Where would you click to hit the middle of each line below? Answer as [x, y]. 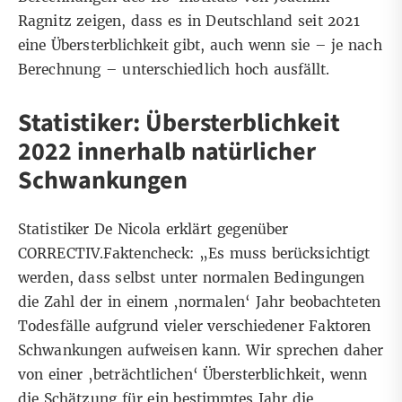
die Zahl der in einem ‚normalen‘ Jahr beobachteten [199, 302]
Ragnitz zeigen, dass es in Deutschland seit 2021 [189, 22]
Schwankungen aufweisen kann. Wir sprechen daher [201, 351]
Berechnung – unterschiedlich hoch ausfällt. [174, 70]
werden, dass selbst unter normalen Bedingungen [192, 278]
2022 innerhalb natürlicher [167, 152]
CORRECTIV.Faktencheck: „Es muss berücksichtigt [194, 254]
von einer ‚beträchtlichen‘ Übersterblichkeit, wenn [193, 375]
